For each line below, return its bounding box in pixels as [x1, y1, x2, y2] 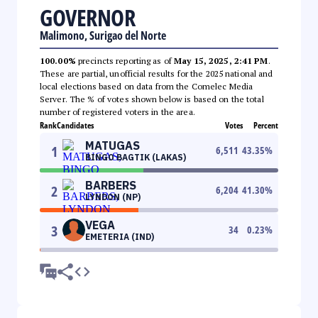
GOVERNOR [40, 1, 135, 33]
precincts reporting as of [75, 55, 175, 66]
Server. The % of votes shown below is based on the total [40, 93, 264, 104]
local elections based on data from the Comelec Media [40, 80, 253, 92]
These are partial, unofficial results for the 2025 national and [40, 67, 273, 79]
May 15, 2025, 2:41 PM [174, 55, 268, 66]
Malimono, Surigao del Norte [40, 27, 166, 43]
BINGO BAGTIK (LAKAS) [85, 151, 186, 163]
